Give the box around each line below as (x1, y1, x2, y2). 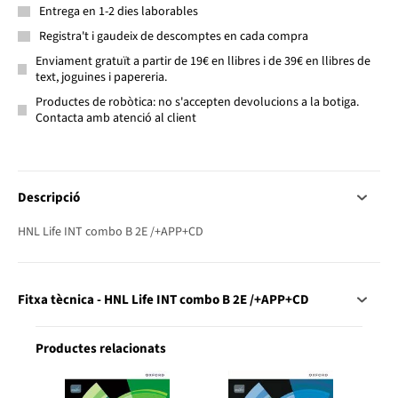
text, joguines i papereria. (36, 68, 168, 86)
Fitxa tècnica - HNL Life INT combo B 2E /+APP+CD (18, 290, 309, 309)
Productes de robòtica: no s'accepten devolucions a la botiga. (35, 92, 359, 111)
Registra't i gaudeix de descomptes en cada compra (39, 27, 308, 45)
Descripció (18, 187, 80, 207)
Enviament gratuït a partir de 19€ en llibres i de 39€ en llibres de (36, 52, 371, 70)
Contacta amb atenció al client (35, 108, 196, 127)
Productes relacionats (36, 338, 166, 358)
